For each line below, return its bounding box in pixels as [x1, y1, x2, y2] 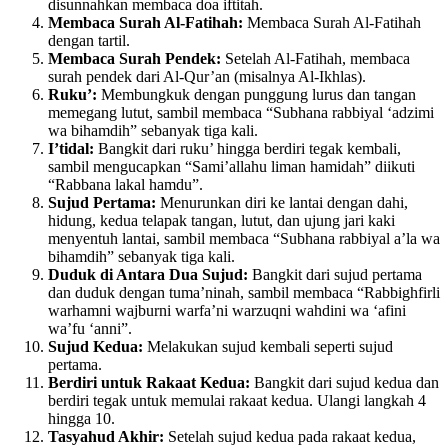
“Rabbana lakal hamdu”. [48, 176, 203, 194]
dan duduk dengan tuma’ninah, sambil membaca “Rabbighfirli [48, 284, 440, 302]
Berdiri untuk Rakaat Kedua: [48, 374, 250, 392]
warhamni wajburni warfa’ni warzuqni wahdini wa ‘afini [48, 302, 406, 320]
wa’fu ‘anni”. [48, 320, 132, 338]
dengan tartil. [48, 32, 130, 50]
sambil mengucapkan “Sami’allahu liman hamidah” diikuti [48, 158, 415, 176]
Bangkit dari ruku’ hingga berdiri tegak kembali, [94, 140, 401, 158]
